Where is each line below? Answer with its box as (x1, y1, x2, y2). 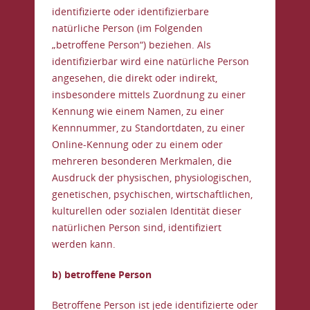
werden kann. (52, 237, 116, 250)
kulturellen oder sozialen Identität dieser (52, 204, 241, 217)
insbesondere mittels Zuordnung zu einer (52, 88, 246, 101)
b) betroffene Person (52, 268, 152, 281)
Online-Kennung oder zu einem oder (52, 138, 223, 151)
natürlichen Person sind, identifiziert (52, 221, 221, 234)
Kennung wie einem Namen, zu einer (52, 104, 224, 118)
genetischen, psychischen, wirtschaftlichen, (52, 188, 253, 201)
